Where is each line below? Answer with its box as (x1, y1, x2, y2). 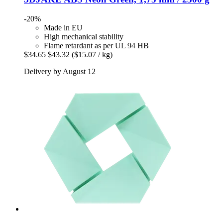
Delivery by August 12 (24, 67, 96, 76)
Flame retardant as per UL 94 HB (44, 41, 149, 50)
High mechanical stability (44, 32, 123, 41)
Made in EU (44, 23, 83, 32)
